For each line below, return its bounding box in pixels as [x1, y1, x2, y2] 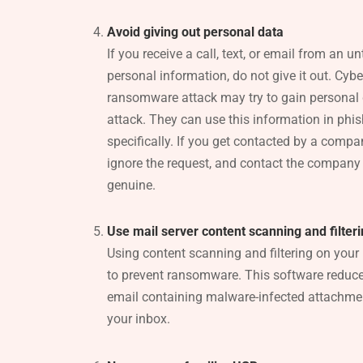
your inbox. [107, 310, 170, 327]
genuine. [107, 177, 156, 193]
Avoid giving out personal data [107, 23, 284, 40]
